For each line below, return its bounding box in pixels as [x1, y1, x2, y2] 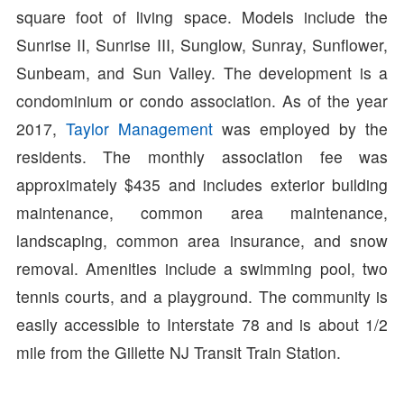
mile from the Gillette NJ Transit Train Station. [15, 340, 341, 363]
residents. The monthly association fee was [15, 144, 389, 168]
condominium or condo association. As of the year [15, 88, 389, 112]
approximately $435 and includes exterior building [15, 172, 389, 196]
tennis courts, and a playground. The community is [15, 284, 389, 308]
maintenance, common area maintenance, [15, 200, 389, 224]
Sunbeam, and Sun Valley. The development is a [15, 60, 389, 84]
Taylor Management [65, 116, 213, 140]
